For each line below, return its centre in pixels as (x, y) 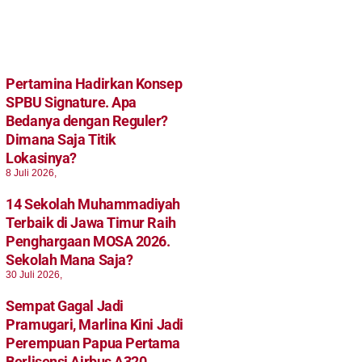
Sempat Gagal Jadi (65, 305)
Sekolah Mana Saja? (69, 259)
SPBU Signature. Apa (71, 102)
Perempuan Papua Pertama (93, 343)
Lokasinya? (41, 158)
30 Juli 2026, (34, 274)
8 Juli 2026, (32, 173)
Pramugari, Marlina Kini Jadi (95, 324)
